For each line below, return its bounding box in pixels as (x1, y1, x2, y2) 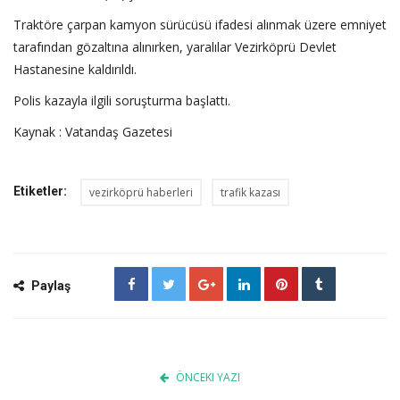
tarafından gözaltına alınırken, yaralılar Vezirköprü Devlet (13, 37, 337, 55)
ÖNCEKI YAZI (176, 369, 240, 385)
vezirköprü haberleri (89, 184, 193, 200)
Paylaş (29, 278, 71, 293)
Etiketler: (13, 183, 67, 198)
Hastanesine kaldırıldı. (13, 60, 137, 78)
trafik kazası (221, 184, 280, 200)
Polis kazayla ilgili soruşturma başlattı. (13, 91, 230, 109)
